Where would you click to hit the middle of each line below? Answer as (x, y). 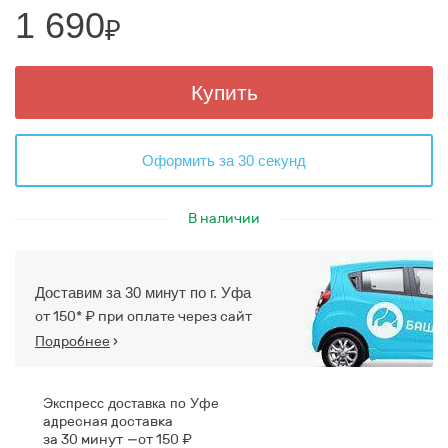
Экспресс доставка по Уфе (131, 403)
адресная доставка (108, 421)
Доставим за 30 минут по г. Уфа (143, 292)
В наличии (224, 218)
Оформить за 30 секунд (224, 160)
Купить (224, 92)
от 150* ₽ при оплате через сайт (143, 316)
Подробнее (72, 341)
